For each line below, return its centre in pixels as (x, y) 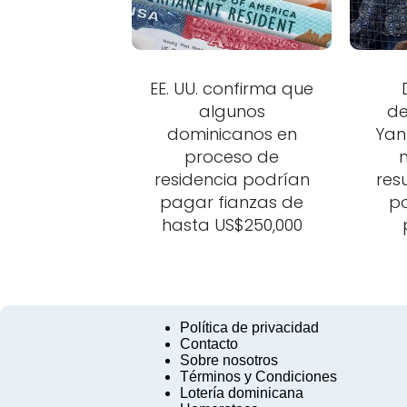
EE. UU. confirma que (232, 89)
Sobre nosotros (229, 361)
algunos (232, 112)
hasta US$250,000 (232, 225)
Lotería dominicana (242, 393)
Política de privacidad (249, 328)
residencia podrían (232, 180)
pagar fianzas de (232, 203)
